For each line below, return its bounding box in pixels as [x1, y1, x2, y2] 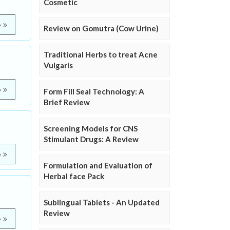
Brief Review [44, 98, 90, 107]
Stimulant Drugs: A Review [44, 135, 139, 144]
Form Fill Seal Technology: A [44, 87, 144, 97]
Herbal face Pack [44, 171, 104, 181]
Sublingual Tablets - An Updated [44, 198, 160, 207]
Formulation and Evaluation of [44, 161, 152, 170]
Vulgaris [44, 61, 73, 70]
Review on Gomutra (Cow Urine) [44, 24, 159, 33]
